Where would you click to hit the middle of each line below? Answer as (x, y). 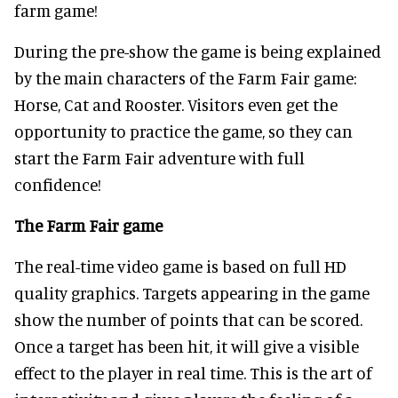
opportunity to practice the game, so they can (183, 131)
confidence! (58, 184)
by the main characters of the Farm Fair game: (185, 77)
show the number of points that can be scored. (188, 319)
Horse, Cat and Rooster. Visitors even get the (176, 104)
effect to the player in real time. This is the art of (193, 372)
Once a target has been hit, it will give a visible (187, 346)
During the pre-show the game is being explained (198, 51)
